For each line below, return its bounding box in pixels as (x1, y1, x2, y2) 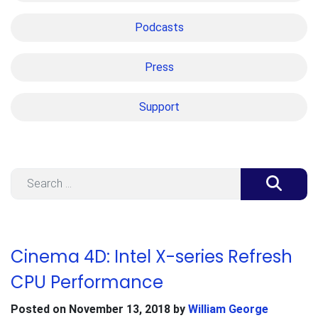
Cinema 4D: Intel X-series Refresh (11, 244, 292, 268)
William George (188, 302, 268, 316)
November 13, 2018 (69, 302, 170, 316)
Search (10, 168, 45, 182)
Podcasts (134, 20, 184, 34)
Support (138, 99, 180, 114)
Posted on (11, 302, 69, 316)
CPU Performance (11, 270, 163, 294)
